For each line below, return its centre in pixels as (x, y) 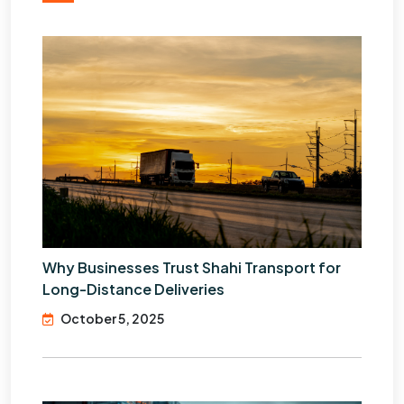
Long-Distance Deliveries (133, 289)
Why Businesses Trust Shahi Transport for (192, 268)
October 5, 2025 (112, 319)
